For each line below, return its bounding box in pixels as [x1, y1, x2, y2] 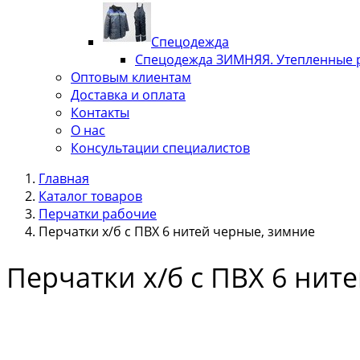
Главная [39, 170, 89, 187]
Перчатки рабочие [39, 205, 157, 223]
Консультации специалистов [71, 139, 250, 157]
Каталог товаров [39, 187, 142, 205]
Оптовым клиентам [71, 68, 191, 86]
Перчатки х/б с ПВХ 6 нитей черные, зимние [39, 223, 315, 240]
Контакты [71, 104, 129, 121]
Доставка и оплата [71, 86, 186, 104]
